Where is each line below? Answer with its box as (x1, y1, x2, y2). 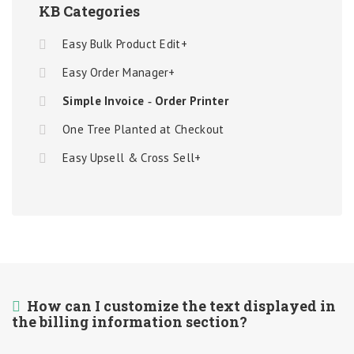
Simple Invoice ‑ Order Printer (62, 93, 228, 108)
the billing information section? (12, 312, 247, 331)
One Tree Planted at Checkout (62, 122, 224, 137)
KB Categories (39, 2, 140, 21)
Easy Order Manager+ (62, 65, 175, 80)
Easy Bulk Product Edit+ (62, 36, 187, 51)
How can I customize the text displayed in (27, 296, 336, 315)
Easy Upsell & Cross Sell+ (62, 150, 201, 165)
